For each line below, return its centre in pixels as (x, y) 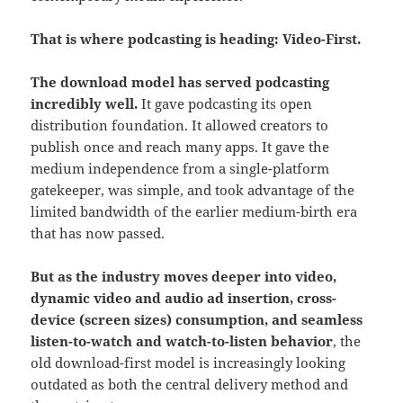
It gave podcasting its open (225, 103)
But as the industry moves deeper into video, (184, 276)
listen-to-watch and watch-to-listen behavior (182, 340)
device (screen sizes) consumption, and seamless (197, 319)
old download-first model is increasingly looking (188, 362)
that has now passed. (98, 233)
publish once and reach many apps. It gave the (180, 146)
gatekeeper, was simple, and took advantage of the (193, 189)
